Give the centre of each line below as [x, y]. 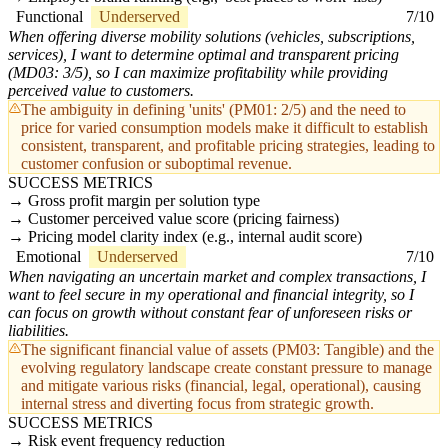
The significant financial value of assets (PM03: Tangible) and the [227, 350]
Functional [49, 17]
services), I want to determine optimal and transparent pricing [203, 55]
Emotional [48, 257]
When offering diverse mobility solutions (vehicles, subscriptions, [211, 37]
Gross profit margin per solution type [144, 201]
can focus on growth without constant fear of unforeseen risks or [210, 313]
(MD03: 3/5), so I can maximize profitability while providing [198, 73]
